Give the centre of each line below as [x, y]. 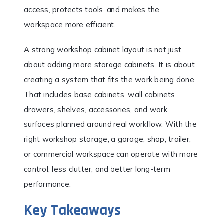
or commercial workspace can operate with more [111, 154]
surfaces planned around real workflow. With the [110, 124]
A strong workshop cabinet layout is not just [103, 49]
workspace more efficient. [70, 24]
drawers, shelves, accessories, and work [96, 109]
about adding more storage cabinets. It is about [109, 64]
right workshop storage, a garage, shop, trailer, [107, 139]
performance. [47, 184]
